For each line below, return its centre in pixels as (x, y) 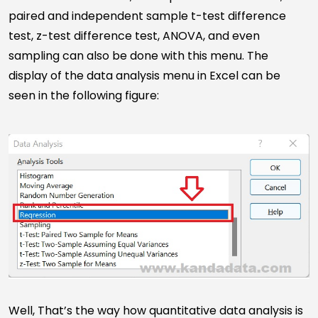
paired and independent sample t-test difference (147, 16)
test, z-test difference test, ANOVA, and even (134, 35)
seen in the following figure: (84, 95)
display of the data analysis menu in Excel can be (144, 75)
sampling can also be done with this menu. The (138, 55)
